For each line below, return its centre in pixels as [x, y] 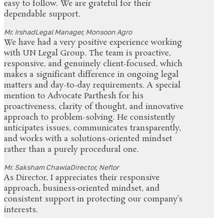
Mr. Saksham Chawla [37, 167]
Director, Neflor [94, 167]
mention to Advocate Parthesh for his [74, 96]
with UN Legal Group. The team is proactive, [87, 54]
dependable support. [42, 15]
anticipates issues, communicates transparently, [92, 128]
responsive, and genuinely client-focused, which [93, 64]
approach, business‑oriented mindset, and [82, 189]
